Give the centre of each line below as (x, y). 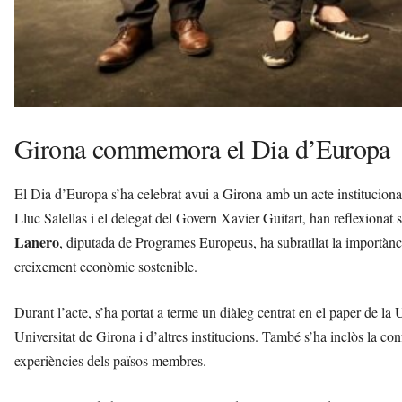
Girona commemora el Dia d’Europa (202, 148)
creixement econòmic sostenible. (106, 266)
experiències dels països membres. (110, 360)
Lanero (37, 241)
